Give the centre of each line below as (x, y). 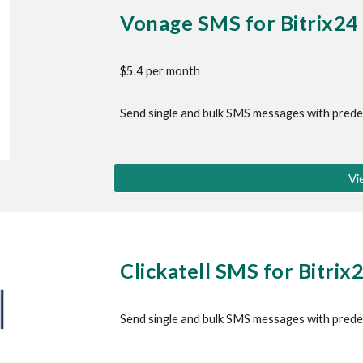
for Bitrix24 (300, 23)
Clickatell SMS (190, 271)
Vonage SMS (181, 23)
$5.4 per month (160, 71)
